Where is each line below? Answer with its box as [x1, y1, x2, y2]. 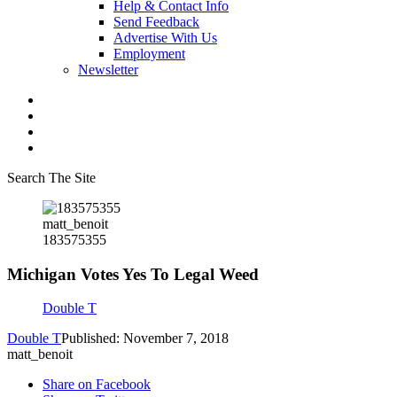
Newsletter [78, 62, 138, 77]
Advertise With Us [113, 30, 217, 45]
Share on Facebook [43, 377, 151, 393]
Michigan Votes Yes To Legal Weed [7, 264, 259, 284]
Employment [113, 46, 185, 61]
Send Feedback [113, 14, 199, 29]
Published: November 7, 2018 [61, 331, 229, 346]
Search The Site [7, 170, 96, 185]
